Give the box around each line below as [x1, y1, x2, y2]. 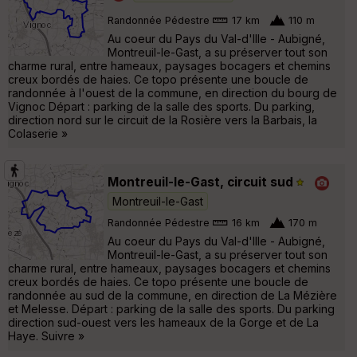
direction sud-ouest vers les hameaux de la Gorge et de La [8, 316, 319, 330]
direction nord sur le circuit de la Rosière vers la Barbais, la [8, 113, 317, 127]
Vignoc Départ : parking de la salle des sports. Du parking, [8, 100, 315, 114]
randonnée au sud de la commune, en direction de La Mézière [8, 288, 337, 303]
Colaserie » [8, 127, 68, 141]
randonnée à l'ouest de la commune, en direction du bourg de [8, 86, 337, 100]
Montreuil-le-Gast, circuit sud [108, 175, 293, 190]
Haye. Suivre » [8, 329, 84, 343]
